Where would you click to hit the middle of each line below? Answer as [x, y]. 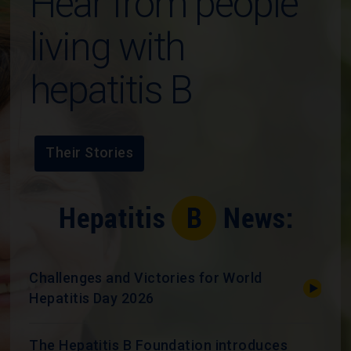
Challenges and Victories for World [146, 277]
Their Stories [90, 152]
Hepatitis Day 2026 [92, 298]
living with [107, 47]
